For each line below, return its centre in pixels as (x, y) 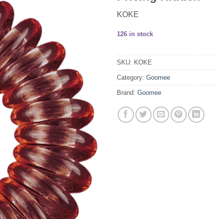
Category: (131, 77)
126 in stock (135, 34)
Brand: (127, 92)
